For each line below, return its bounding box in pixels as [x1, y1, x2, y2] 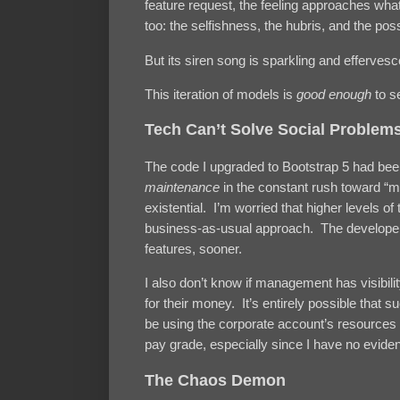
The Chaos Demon [145, 371, 286, 389]
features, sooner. [145, 240, 242, 256]
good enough [296, 86, 371, 102]
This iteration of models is [145, 86, 296, 102]
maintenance [145, 179, 220, 195]
